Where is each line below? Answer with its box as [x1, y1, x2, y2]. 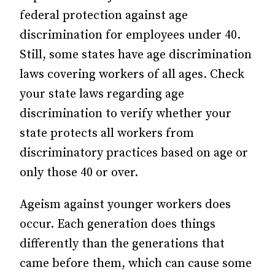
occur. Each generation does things [20, 217, 215, 232]
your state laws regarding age [20, 87, 184, 102]
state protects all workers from [20, 126, 194, 141]
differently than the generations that [20, 236, 225, 252]
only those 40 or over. [20, 165, 138, 180]
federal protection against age [20, 8, 188, 23]
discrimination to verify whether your [20, 106, 231, 122]
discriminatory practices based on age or [20, 145, 248, 161]
